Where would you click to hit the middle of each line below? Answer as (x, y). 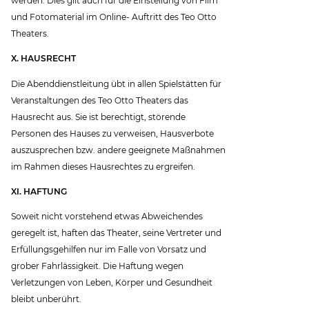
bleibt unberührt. (47, 299)
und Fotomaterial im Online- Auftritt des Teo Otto (114, 17)
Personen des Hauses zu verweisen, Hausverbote (113, 133)
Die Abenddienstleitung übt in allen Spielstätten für (117, 83)
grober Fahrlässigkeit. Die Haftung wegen (98, 266)
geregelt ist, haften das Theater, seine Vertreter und (117, 232)
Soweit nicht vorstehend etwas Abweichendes (107, 216)
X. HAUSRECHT (44, 59)
